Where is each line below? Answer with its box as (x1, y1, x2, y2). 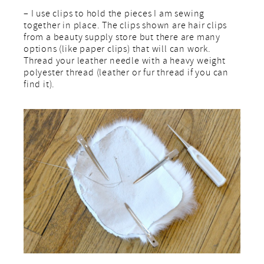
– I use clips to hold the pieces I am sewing (24, 8, 205, 22)
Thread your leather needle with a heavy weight (24, 55, 226, 70)
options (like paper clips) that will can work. (24, 43, 213, 58)
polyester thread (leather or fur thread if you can (24, 67, 229, 81)
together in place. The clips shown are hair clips (24, 19, 227, 34)
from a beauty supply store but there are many (24, 31, 223, 46)
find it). (24, 78, 55, 93)
